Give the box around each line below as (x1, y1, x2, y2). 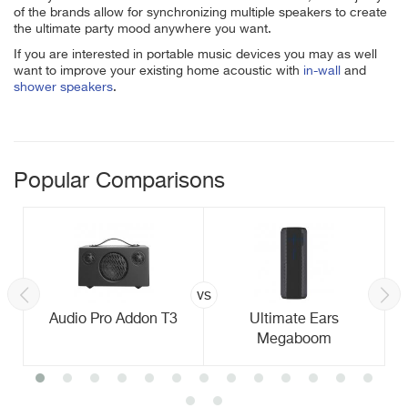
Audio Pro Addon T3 (49, 311, 178, 327)
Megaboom (256, 331, 331, 347)
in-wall (303, 64, 341, 77)
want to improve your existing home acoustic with (14, 64, 303, 77)
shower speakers (14, 80, 113, 94)
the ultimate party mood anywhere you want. (14, 22, 271, 36)
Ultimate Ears (249, 311, 339, 327)
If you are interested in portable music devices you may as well (14, 47, 377, 61)
